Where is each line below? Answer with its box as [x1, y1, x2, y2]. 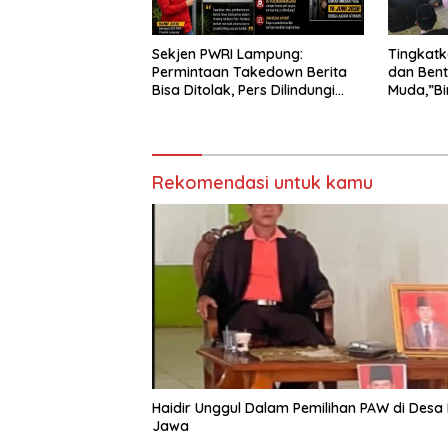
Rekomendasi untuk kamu [152, 170, 373, 194]
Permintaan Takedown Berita [152, 62, 347, 81]
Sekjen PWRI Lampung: [152, 44, 303, 63]
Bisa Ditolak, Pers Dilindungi [152, 80, 335, 99]
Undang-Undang [152, 98, 262, 117]
